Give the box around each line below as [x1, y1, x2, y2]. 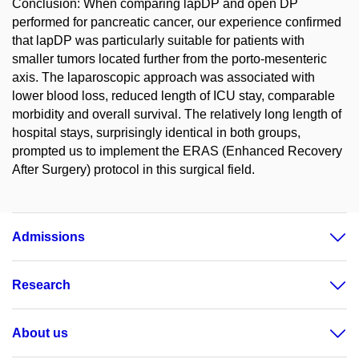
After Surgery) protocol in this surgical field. [12, 163, 255, 176]
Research [12, 278, 71, 292]
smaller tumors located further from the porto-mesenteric [12, 52, 327, 66]
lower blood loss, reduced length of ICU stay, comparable [12, 89, 335, 103]
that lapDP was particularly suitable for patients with [12, 34, 305, 47]
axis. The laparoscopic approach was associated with [12, 71, 315, 84]
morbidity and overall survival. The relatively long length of [12, 107, 341, 121]
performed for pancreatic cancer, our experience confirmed [12, 15, 341, 29]
